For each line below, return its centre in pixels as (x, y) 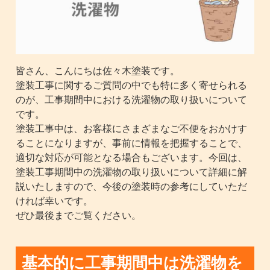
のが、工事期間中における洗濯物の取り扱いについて (132, 100)
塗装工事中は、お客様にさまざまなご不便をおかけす (132, 129)
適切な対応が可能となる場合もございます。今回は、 (132, 158)
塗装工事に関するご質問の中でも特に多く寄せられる (132, 85)
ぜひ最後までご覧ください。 (79, 215)
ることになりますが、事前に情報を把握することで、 (132, 143)
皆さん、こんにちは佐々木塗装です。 (98, 71)
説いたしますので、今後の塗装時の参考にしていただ (132, 187)
